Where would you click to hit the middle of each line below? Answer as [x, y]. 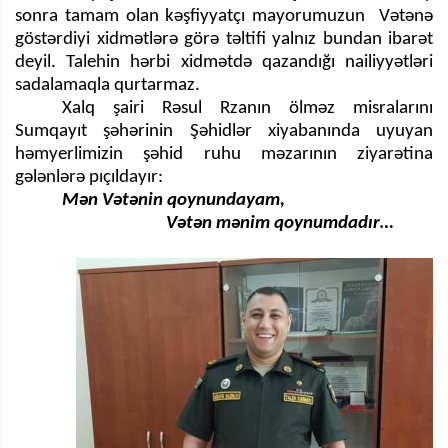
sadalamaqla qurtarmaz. [109, 85]
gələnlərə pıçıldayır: [91, 177]
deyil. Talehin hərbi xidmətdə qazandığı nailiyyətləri [224, 62]
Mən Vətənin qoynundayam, [176, 200]
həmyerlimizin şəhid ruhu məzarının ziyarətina [224, 154]
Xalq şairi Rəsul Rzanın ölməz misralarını [247, 108]
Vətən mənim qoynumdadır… [228, 223]
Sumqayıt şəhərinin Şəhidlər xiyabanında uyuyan [224, 131]
